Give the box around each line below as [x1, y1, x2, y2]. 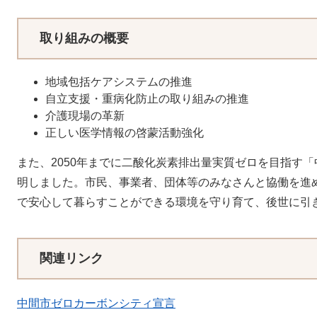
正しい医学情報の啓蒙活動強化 [45, 127, 204, 139]
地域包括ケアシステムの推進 [45, 76, 192, 88]
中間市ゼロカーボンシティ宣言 [17, 297, 175, 309]
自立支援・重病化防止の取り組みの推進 [45, 93, 249, 105]
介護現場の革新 [45, 110, 125, 122]
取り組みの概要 [40, 31, 129, 45]
